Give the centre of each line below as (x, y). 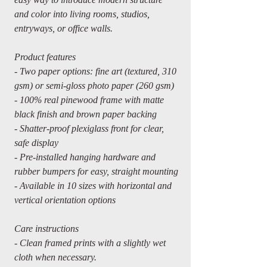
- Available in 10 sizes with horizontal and (93, 186)
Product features (45, 57)
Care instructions (46, 229)
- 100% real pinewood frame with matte (89, 100)
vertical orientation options (65, 200)
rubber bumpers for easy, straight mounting (96, 171)
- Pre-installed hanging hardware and (85, 157)
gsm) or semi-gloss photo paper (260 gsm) (94, 86)
